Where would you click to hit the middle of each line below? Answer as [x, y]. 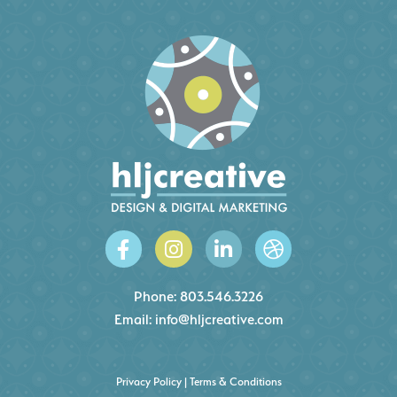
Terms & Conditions [235, 382]
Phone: [157, 296]
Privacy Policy [148, 382]
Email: [134, 319]
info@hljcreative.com [219, 319]
